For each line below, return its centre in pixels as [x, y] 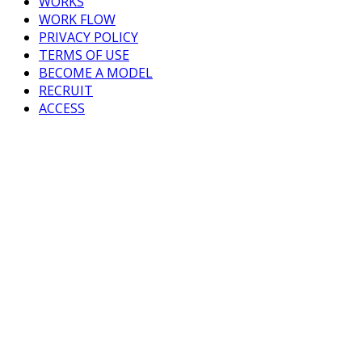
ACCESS [62, 108]
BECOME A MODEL [96, 72]
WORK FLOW [77, 19]
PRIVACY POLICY [88, 37]
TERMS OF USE [84, 55]
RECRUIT [66, 90]
